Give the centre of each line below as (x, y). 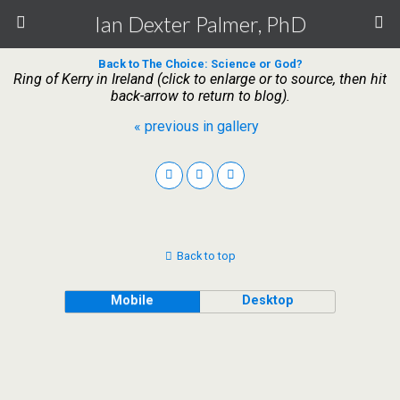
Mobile (133, 300)
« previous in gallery (196, 126)
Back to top (206, 255)
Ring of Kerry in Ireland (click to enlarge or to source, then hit (200, 79)
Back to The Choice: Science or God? (200, 64)
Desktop (267, 300)
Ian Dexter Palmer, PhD (200, 24)
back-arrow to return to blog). (200, 96)
